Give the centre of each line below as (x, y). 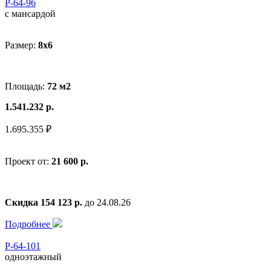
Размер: (21, 45)
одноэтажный (33, 256)
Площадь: (26, 86)
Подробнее (29, 224)
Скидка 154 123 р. (44, 202)
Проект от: (28, 161)
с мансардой (30, 13)
